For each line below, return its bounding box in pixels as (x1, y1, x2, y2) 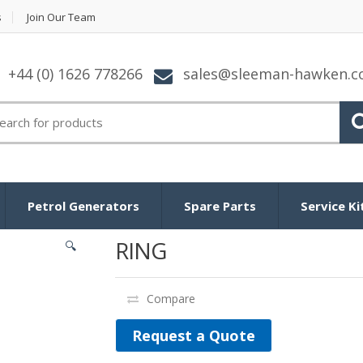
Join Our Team (27, 10, 96, 24)
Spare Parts (184, 197, 256, 214)
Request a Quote (131, 325, 255, 345)
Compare (146, 290, 195, 306)
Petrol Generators (28, 197, 139, 214)
